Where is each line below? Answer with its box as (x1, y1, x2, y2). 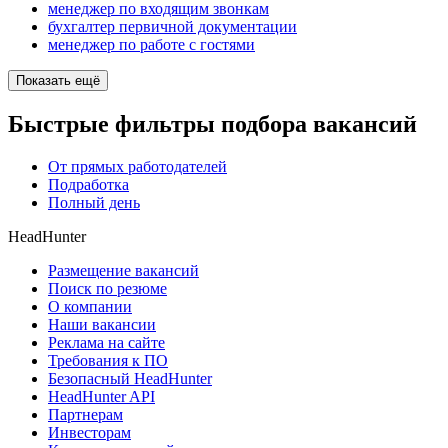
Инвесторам (48, 424, 131, 442)
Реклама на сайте (48, 334, 165, 352)
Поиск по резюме (48, 280, 167, 298)
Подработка (48, 176, 129, 194)
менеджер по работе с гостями (48, 36, 255, 54)
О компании (48, 298, 132, 316)
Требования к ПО (48, 352, 168, 370)
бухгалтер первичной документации (48, 18, 297, 36)
